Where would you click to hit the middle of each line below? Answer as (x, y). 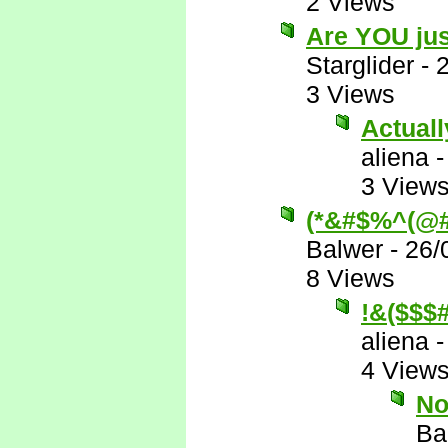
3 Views (350, 94)
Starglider (360, 65)
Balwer (344, 249)
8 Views (350, 278)
